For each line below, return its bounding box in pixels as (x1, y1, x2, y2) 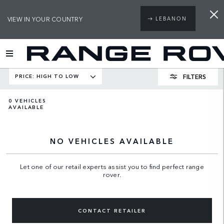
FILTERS (183, 71, 206, 80)
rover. (102, 169, 121, 178)
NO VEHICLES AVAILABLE (50, 135, 174, 146)
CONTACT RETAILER (78, 206, 146, 214)
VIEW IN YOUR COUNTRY (7, 14, 82, 23)
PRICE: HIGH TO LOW (15, 72, 79, 79)
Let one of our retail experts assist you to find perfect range (20, 161, 204, 170)
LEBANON (155, 14, 187, 22)
